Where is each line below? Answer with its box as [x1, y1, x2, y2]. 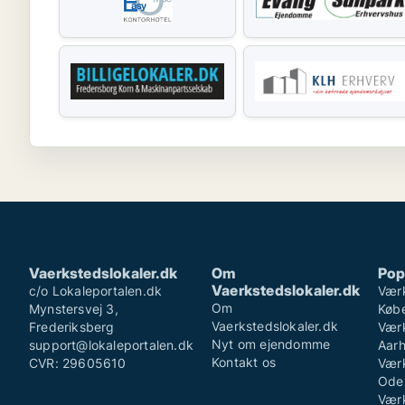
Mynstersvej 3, [29, 301, 118, 316]
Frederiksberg [29, 319, 115, 334]
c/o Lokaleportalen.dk [29, 283, 163, 298]
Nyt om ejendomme [212, 336, 331, 352]
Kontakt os [212, 354, 276, 370]
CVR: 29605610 [29, 355, 127, 371]
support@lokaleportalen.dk [29, 337, 193, 353]
